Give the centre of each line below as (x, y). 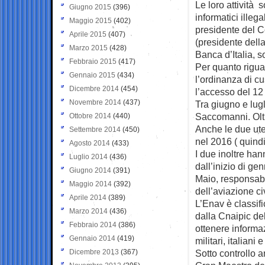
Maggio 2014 (91, 184)
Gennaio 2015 (92, 75)
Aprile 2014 (88, 197)
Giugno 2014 (90, 170)
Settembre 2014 (95, 129)
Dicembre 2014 (94, 88)
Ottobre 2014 (90, 116)
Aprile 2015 (88, 34)
